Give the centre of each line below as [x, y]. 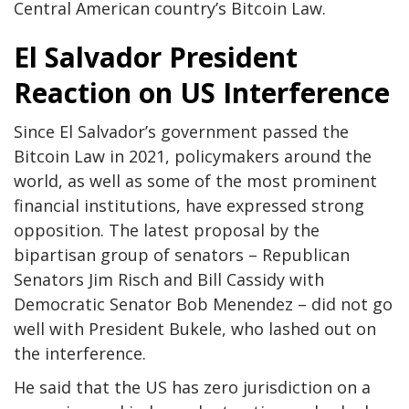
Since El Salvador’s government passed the [181, 131]
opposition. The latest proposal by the [167, 230]
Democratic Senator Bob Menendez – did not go [203, 304]
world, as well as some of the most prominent [195, 180]
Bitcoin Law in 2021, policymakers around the [193, 156]
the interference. [80, 353]
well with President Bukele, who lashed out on [195, 328]
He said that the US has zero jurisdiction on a [192, 387]
